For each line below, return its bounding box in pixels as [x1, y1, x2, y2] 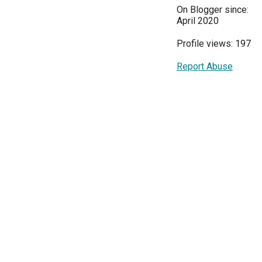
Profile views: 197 [177, 38, 251, 50]
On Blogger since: [177, 4, 249, 16]
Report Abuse [177, 61, 233, 73]
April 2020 [177, 15, 219, 27]
